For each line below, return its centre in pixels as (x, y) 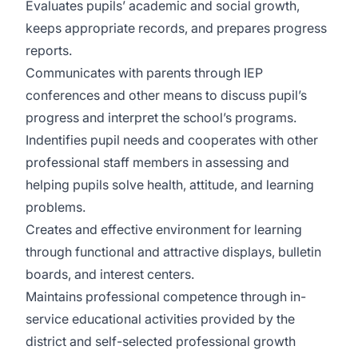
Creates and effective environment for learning (164, 229)
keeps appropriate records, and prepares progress (176, 28)
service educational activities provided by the (160, 319)
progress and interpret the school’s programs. (161, 117)
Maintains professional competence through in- (166, 296)
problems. (56, 207)
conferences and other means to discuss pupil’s (166, 95)
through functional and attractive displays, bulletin (173, 252)
